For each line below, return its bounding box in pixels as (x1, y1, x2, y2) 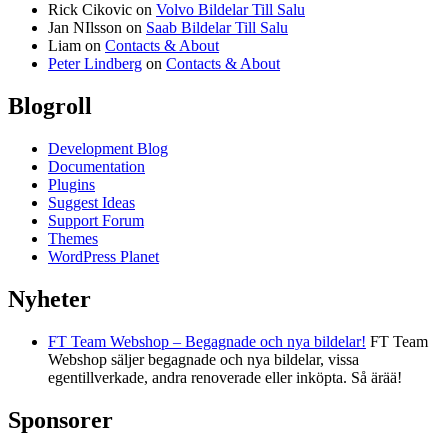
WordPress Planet (48, 248, 159, 265)
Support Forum (48, 212, 144, 229)
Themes (48, 230, 98, 247)
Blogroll (8, 93, 92, 120)
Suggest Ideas (48, 194, 135, 211)
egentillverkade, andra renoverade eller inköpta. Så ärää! (48, 368, 402, 386)
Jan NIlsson (48, 19, 122, 37)
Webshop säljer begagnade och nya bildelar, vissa (48, 350, 359, 368)
